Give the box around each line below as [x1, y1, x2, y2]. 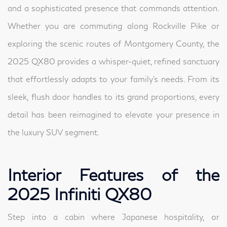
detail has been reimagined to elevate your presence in [8, 109, 219, 120]
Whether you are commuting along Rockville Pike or [8, 21, 219, 31]
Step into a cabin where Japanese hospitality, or [8, 212, 219, 222]
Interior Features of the [8, 165, 219, 185]
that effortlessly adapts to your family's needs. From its [8, 74, 219, 84]
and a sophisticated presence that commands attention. [8, 3, 219, 13]
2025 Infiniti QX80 [8, 184, 152, 204]
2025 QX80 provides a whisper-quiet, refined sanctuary [8, 56, 219, 66]
